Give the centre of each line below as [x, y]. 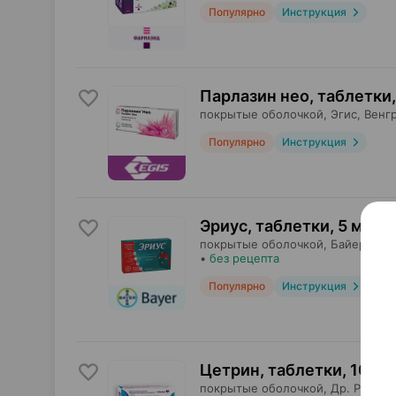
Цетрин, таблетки [271, 370]
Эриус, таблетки [265, 226]
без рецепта [244, 258]
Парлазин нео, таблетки [296, 96]
